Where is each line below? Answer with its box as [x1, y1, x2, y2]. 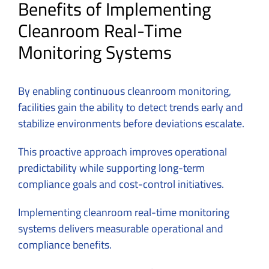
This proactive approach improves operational [18, 141, 227, 162]
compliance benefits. [18, 234, 112, 255]
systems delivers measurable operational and [18, 218, 223, 238]
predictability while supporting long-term [18, 157, 205, 178]
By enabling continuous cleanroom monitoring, [18, 80, 231, 101]
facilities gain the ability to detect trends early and [18, 97, 243, 117]
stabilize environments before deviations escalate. [18, 113, 244, 133]
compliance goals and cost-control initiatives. [18, 174, 224, 194]
